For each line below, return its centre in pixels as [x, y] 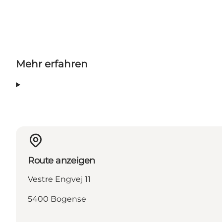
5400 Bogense [57, 199]
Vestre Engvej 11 [59, 179]
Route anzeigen [61, 160]
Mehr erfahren [52, 64]
